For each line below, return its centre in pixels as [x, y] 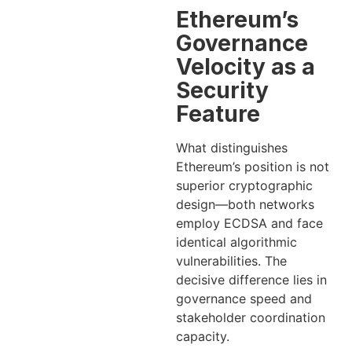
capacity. [203, 337]
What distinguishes [232, 148]
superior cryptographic [244, 186]
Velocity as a [246, 67]
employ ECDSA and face [249, 224]
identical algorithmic [236, 242]
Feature [218, 114]
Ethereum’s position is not [253, 167]
